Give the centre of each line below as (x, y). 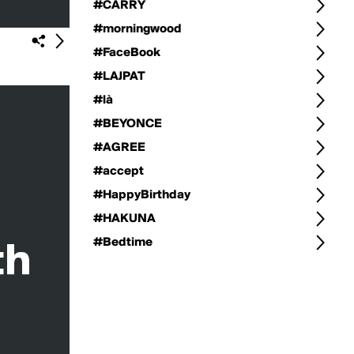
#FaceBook (127, 53)
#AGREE (119, 148)
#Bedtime (123, 243)
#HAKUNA (124, 219)
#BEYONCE (128, 124)
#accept (119, 171)
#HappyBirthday (142, 195)
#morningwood (137, 29)
